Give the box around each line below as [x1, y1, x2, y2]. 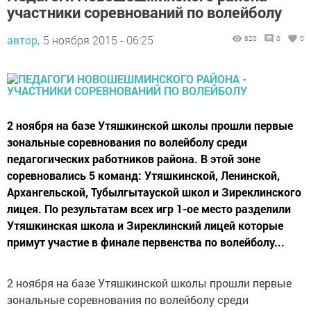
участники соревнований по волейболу [7, 1, 282, 22]
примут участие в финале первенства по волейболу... [7, 234, 285, 249]
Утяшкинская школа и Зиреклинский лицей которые [7, 217, 283, 233]
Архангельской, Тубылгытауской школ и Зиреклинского [7, 184, 301, 199]
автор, [7, 32, 40, 47]
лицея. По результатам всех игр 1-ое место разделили [7, 201, 291, 216]
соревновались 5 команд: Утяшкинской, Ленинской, [7, 167, 280, 183]
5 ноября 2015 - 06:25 [43, 32, 153, 47]
